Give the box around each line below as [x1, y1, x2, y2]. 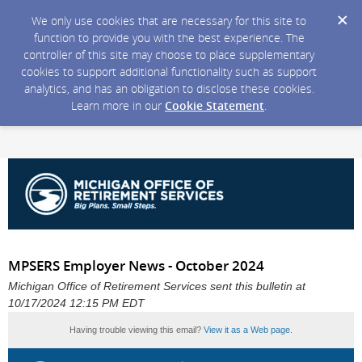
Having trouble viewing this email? [69, 325, 204, 335]
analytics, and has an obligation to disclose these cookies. [23, 81, 314, 96]
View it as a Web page [204, 325, 290, 335]
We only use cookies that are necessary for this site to [32, 13, 306, 28]
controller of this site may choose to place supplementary [23, 47, 314, 62]
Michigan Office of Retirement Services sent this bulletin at [8, 280, 305, 293]
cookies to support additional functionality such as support [21, 64, 317, 79]
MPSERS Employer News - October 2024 [8, 256, 264, 276]
